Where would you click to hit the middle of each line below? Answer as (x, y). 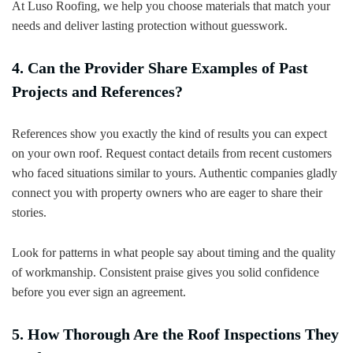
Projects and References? (97, 91)
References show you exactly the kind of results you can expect (169, 133)
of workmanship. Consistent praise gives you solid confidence (165, 272)
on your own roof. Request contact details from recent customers (172, 153)
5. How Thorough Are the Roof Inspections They (175, 334)
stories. (29, 212)
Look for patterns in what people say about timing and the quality (174, 252)
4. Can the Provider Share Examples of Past (160, 67)
